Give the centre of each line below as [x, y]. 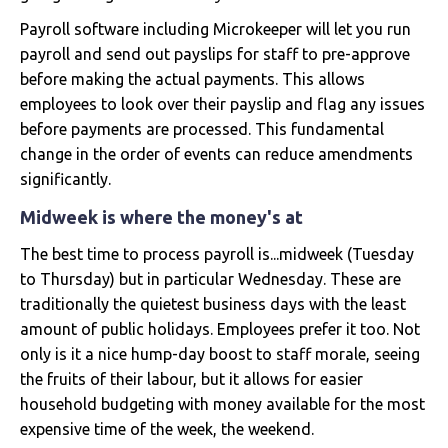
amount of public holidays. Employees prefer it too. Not [220, 328]
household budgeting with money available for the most [222, 403]
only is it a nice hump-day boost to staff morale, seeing [220, 353]
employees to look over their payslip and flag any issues [222, 103]
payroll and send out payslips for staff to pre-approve [215, 53]
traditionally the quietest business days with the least [213, 303]
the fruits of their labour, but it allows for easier [191, 378]
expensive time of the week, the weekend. [167, 428]
